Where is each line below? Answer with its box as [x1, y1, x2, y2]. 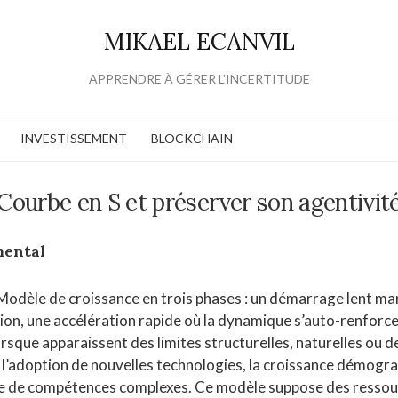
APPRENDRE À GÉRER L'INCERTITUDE [88, 71, 310, 86]
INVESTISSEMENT [20, 131, 127, 146]
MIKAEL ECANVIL [103, 27, 295, 56]
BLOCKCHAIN [151, 131, 233, 146]
